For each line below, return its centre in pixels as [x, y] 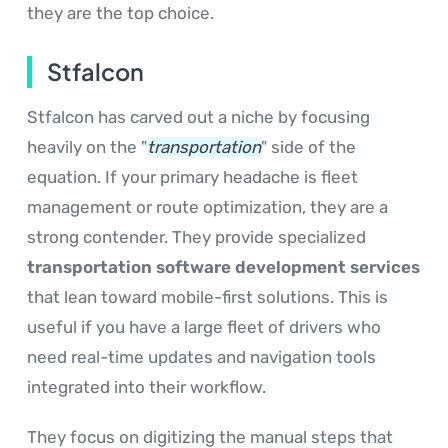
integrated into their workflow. [146, 386]
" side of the [308, 146]
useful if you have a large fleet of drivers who [204, 326]
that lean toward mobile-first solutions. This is [207, 296]
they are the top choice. [120, 12]
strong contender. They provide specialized [196, 236]
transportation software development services [223, 266]
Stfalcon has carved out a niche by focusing [198, 116]
